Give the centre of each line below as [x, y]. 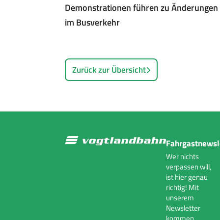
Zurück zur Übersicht [109, 70]
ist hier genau [187, 177]
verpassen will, [188, 167]
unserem [180, 198]
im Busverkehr [92, 22]
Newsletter [183, 208]
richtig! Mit [182, 187]
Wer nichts [182, 156]
